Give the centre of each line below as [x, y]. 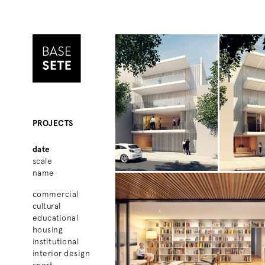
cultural [46, 206]
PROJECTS [53, 123]
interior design [61, 253]
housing [48, 229]
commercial [55, 194]
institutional [56, 241]
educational [55, 217]
